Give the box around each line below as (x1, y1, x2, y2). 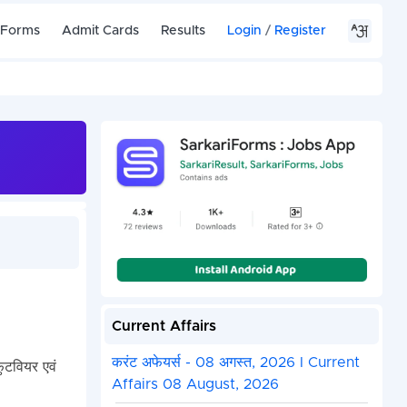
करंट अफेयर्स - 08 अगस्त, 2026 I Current (111, 355, 360, 371)
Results (161, 24, 206, 37)
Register (274, 24, 327, 37)
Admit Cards (62, 24, 140, 37)
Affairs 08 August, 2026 (111, 377, 279, 392)
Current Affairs (111, 319, 216, 334)
